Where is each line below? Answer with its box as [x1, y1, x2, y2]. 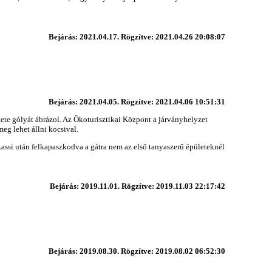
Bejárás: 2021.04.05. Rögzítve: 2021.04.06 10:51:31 [48, 97, 225, 106]
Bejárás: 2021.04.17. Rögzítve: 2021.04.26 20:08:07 [48, 32, 225, 41]
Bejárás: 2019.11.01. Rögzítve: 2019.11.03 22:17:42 [49, 181, 225, 191]
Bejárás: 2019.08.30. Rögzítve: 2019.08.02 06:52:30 [48, 246, 225, 256]
